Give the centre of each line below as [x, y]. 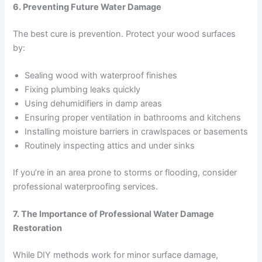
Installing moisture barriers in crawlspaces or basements [137, 132]
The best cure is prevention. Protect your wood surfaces [125, 34]
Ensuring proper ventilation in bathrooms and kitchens [133, 118]
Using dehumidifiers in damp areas [94, 104]
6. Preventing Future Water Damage [87, 7]
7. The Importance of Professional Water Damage [114, 214]
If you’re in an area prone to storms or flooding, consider [125, 172]
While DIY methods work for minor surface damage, [116, 255]
